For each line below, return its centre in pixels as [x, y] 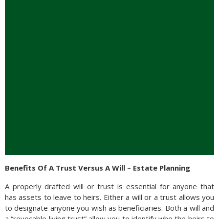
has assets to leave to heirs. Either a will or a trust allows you [109, 197]
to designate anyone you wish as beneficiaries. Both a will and [109, 208]
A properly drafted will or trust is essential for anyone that [109, 186]
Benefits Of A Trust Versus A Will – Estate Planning [98, 168]
